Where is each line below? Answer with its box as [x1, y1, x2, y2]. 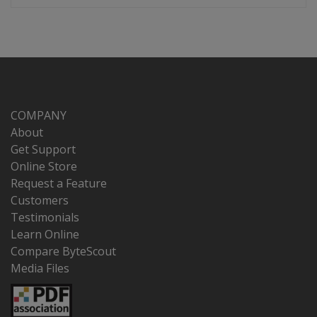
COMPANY [11, 107, 67, 123]
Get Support [11, 141, 76, 157]
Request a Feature [11, 175, 107, 191]
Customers [11, 192, 69, 208]
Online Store [11, 158, 77, 174]
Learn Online [11, 226, 79, 242]
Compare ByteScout [11, 243, 116, 259]
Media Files [11, 260, 69, 276]
